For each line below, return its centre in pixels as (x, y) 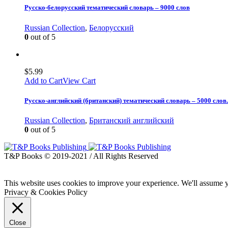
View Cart (79, 80)
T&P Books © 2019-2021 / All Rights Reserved (81, 156)
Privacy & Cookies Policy (46, 192)
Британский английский (132, 120)
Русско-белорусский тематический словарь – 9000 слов (107, 8)
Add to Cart (44, 80)
